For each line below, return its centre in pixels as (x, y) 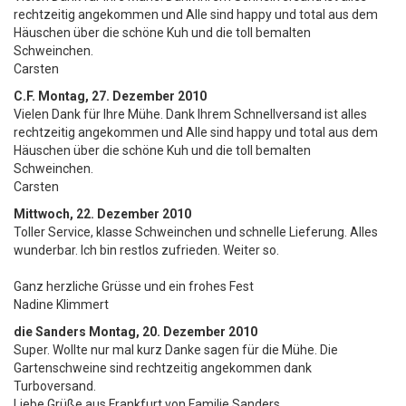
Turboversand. (55, 386)
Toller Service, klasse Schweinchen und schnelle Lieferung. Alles (196, 232)
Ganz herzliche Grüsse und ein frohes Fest (134, 286)
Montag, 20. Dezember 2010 (173, 332)
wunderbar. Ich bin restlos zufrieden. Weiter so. (146, 250)
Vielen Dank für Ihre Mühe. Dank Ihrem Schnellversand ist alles (190, 114)
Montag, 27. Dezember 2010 (122, 96)
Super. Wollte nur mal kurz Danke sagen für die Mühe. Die (176, 350)
